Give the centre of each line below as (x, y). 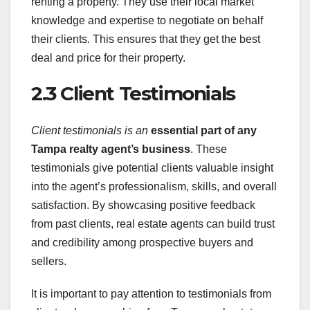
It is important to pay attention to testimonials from (151, 294)
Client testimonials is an (90, 131)
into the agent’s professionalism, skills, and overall (154, 187)
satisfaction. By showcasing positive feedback (143, 206)
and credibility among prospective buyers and (142, 243)
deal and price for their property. (108, 57)
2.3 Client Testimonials (133, 93)
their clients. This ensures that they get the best (146, 39)
